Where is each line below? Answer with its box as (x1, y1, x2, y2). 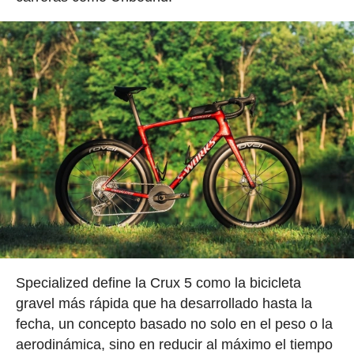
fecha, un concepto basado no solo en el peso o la (15, 315, 333, 332)
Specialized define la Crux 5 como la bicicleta (15, 274, 301, 291)
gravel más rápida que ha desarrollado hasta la (15, 295, 312, 311)
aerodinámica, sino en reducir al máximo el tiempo (15, 336, 333, 352)
